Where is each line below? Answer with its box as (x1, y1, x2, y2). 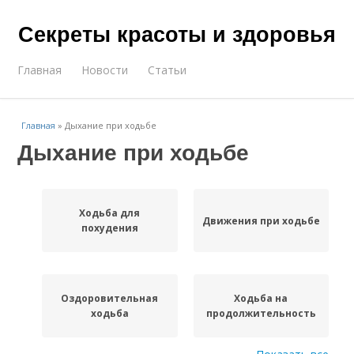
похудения (81, 221, 138, 235)
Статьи (148, 62, 187, 77)
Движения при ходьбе (201, 213, 320, 228)
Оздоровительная (61, 292, 159, 305)
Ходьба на (234, 292, 288, 305)
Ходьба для (79, 206, 141, 220)
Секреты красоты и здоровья (18, 18, 336, 48)
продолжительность (205, 307, 316, 320)
